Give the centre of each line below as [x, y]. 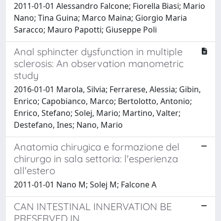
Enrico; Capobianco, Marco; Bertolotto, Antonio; [103, 101]
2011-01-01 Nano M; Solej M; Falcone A [85, 184]
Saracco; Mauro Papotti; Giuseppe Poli [85, 29]
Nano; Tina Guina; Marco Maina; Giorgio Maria [100, 18]
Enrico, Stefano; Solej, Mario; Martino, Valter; [97, 113]
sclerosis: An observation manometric [99, 63]
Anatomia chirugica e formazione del [97, 147]
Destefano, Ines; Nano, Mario [68, 125]
